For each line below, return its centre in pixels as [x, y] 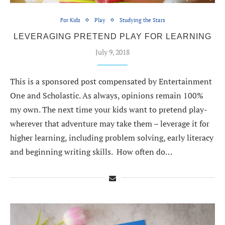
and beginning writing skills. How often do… [91, 151]
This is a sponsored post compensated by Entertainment [111, 81]
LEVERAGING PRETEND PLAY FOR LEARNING [113, 36]
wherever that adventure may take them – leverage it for [110, 123]
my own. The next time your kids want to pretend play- [108, 109]
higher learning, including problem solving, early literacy [112, 137]
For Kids [70, 20]
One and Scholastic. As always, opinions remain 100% [107, 95]
